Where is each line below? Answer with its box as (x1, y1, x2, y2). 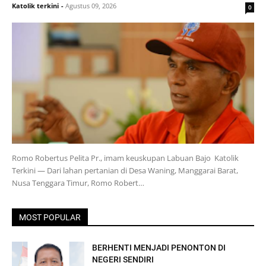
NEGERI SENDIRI (92, 255, 154, 264)
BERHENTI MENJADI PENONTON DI (92, 243, 226, 252)
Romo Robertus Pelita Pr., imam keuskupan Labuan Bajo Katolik (12, 153, 239, 163)
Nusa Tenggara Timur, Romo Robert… (12, 178, 144, 188)
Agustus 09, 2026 (65, 1, 116, 10)
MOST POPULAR (19, 213, 81, 222)
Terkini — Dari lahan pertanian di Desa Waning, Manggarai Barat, (12, 165, 238, 176)
